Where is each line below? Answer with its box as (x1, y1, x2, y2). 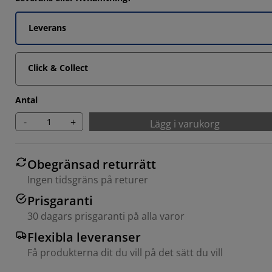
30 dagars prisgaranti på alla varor (27, 209, 185, 223)
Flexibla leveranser (27, 229, 141, 245)
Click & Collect (28, 62, 88, 73)
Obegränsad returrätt (27, 156, 156, 172)
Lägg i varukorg (149, 117, 220, 131)
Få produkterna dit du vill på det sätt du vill (27, 246, 223, 259)
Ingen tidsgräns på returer (27, 173, 148, 186)
